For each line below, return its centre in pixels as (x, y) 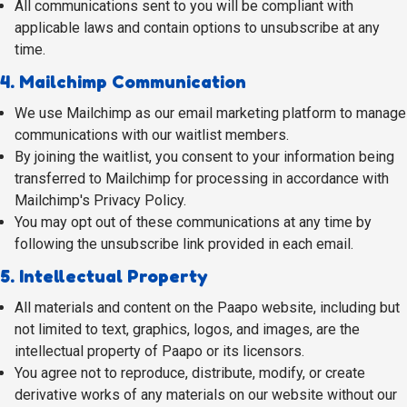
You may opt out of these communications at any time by (193, 222)
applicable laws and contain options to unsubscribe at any (197, 28)
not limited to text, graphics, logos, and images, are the (187, 329)
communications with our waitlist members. (152, 135)
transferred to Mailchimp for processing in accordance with (202, 179)
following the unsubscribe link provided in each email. (184, 244)
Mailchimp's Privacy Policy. (100, 200)
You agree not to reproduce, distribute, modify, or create (190, 373)
